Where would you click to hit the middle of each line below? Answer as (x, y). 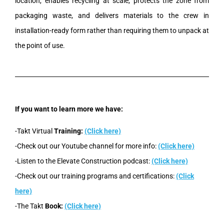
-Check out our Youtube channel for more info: (86, 146)
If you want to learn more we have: (69, 109)
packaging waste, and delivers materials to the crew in (112, 15)
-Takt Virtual (34, 131)
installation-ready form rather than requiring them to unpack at (112, 30)
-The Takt (30, 206)
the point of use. (40, 45)
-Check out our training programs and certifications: (95, 176)
